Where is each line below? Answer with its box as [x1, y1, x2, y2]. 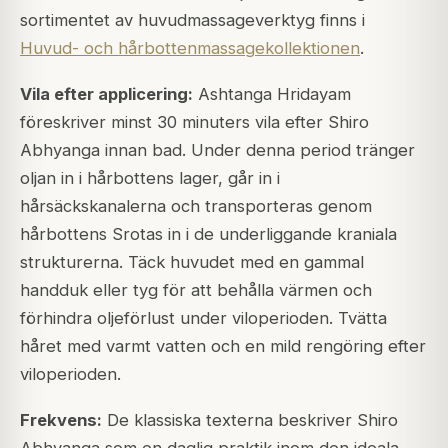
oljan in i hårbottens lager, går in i [20, 168, 280, 189]
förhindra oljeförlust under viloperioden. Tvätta [20, 308, 387, 329]
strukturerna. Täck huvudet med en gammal [20, 252, 364, 273]
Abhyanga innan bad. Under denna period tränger [20, 140, 415, 161]
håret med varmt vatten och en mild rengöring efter [20, 336, 426, 357]
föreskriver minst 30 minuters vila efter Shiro [20, 112, 369, 133]
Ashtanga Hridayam [193, 84, 351, 105]
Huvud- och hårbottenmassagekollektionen [20, 38, 360, 59]
